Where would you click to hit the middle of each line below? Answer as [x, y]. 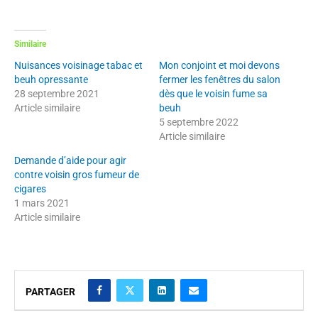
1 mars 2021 [42, 203]
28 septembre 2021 [57, 93]
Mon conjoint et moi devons [219, 65]
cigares [30, 188]
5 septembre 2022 [199, 122]
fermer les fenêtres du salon [220, 79]
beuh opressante [51, 79]
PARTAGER [50, 291]
